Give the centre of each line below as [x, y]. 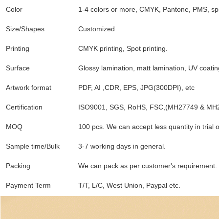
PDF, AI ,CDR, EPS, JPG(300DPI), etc [136, 88]
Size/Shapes [25, 29]
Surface [18, 68]
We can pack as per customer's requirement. [148, 166]
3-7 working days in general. [122, 146]
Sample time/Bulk [34, 146]
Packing [18, 166]
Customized [97, 29]
